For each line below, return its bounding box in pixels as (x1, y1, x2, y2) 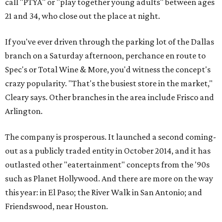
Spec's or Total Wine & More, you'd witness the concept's (5, 64, 211, 75)
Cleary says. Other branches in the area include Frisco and (5, 92, 214, 103)
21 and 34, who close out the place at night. (5, 11, 160, 21)
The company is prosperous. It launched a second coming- (5, 132, 216, 142)
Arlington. (5, 106, 43, 116)
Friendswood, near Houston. (5, 201, 108, 212)
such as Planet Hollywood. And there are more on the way (5, 173, 213, 184)
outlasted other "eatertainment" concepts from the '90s (5, 160, 210, 170)
